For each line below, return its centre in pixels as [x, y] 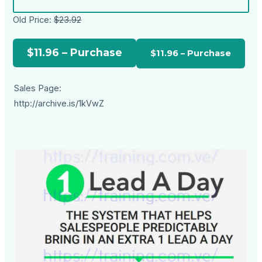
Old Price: [34, 20]
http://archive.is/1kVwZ [59, 104]
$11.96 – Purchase [75, 53]
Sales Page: [38, 89]
